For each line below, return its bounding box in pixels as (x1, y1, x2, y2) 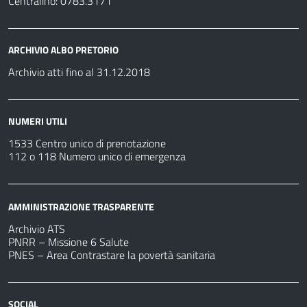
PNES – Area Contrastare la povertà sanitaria (8, 246, 215, 263)
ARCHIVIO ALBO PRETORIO (8, 42, 119, 58)
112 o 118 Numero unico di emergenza (8, 148, 186, 165)
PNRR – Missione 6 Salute (8, 233, 129, 250)
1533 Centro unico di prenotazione (8, 135, 166, 152)
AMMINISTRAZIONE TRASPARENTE (8, 199, 154, 214)
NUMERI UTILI (8, 114, 67, 129)
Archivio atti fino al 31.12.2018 (8, 64, 150, 81)
